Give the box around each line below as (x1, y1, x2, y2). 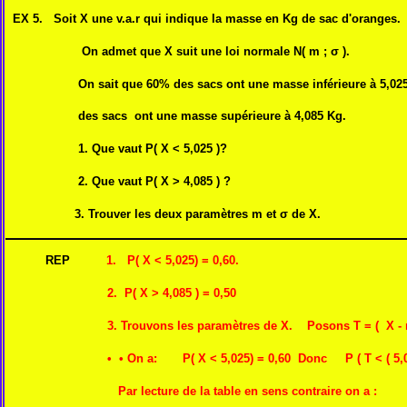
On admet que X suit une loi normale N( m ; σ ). (5, 44, 350, 58)
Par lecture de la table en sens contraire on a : (5, 383, 381, 398)
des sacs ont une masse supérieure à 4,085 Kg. (5, 109, 346, 124)
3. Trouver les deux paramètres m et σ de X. (5, 207, 321, 222)
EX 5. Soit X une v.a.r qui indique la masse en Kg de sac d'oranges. (13, 11, 401, 25)
